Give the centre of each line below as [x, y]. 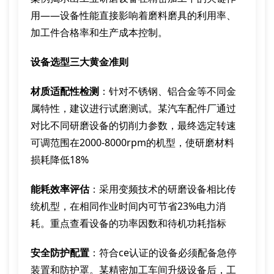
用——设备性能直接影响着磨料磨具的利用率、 [133, 15]
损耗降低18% [60, 160]
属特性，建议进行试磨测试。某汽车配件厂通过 [133, 108]
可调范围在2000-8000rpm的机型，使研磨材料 [132, 143]
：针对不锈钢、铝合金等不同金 [168, 91]
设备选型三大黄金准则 [80, 62]
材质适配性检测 [65, 91]
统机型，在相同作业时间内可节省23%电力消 [128, 206]
